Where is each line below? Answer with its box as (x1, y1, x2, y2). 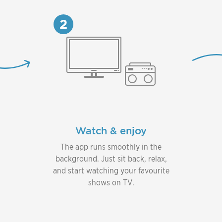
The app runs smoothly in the (60, 142, 162, 152)
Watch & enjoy (75, 124, 147, 137)
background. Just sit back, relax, (55, 154, 167, 164)
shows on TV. (88, 177, 134, 187)
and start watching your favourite (53, 166, 169, 175)
